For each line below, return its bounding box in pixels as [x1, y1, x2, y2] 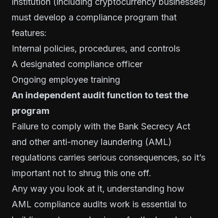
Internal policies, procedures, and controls [12, 43, 180, 54]
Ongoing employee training [12, 74, 120, 85]
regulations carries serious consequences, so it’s [12, 152, 205, 163]
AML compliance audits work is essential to [12, 199, 187, 209]
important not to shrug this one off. [12, 167, 151, 178]
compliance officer [68, 58, 143, 69]
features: [12, 27, 47, 38]
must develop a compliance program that [12, 12, 177, 22]
